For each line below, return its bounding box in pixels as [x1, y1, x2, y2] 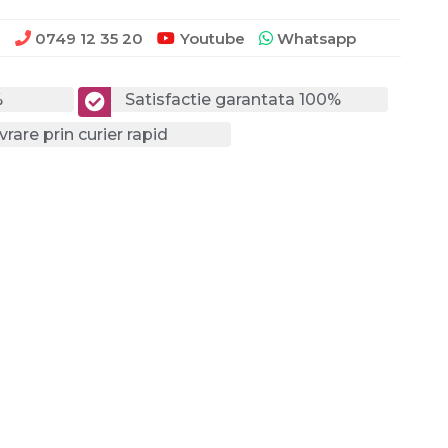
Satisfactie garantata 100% [125, 89, 341, 109]
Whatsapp [273, 28, 356, 48]
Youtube [180, 28, 245, 48]
